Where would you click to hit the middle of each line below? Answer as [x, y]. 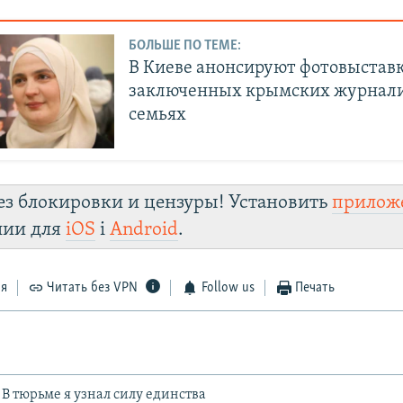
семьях [158, 115]
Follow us [228, 288]
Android [144, 230]
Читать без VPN [93, 288]
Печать [315, 288]
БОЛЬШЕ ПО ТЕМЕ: [185, 45]
